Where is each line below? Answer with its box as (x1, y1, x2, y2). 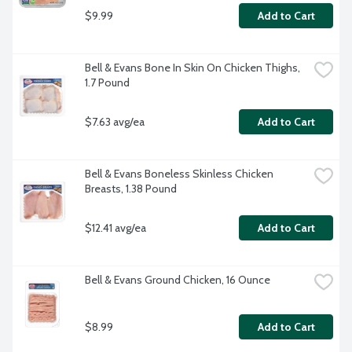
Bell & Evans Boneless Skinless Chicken (85, 167, 273, 181)
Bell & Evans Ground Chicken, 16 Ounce (85, 273, 270, 288)
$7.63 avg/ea (85, 114, 145, 129)
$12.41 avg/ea (85, 220, 146, 235)
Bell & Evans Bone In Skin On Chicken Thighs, (85, 60, 300, 75)
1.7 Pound (85, 75, 130, 90)
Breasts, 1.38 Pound (85, 181, 177, 196)
